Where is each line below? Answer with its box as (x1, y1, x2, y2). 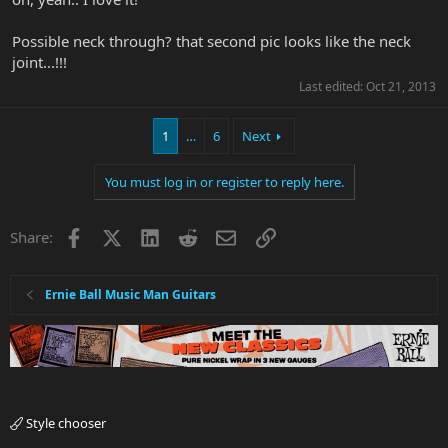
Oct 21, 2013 (366, 78, 436, 96)
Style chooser (23, 414, 106, 433)
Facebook (82, 225, 149, 246)
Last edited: (299, 78, 366, 96)
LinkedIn (158, 225, 219, 246)
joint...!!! (12, 52, 67, 73)
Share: (10, 227, 53, 248)
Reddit (197, 225, 242, 246)
